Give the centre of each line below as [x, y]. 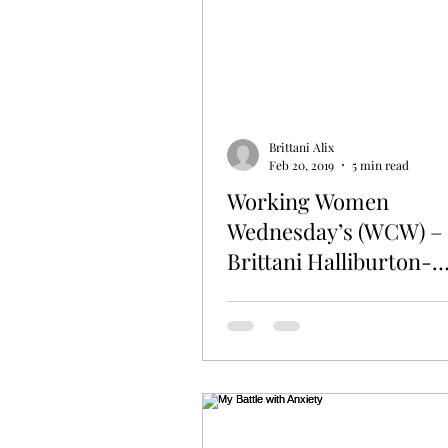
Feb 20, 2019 [301, 164]
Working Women [308, 200]
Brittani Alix [301, 147]
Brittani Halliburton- [329, 260]
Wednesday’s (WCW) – [335, 230]
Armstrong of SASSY [327, 290]
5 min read [380, 164]
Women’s [271, 320]
